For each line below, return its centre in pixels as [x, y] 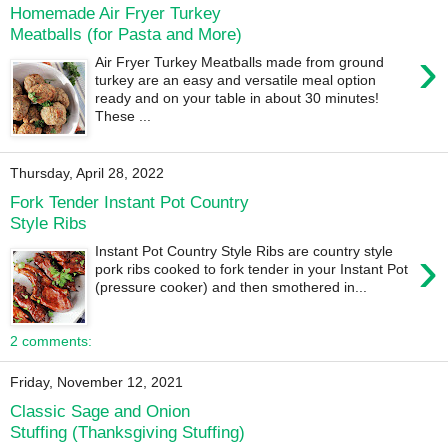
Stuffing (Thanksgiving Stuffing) [127, 431]
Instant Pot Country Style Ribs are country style [244, 251]
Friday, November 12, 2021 [96, 382]
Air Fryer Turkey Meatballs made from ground [240, 62]
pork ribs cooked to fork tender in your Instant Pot [252, 269]
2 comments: [51, 341]
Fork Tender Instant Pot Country [129, 201]
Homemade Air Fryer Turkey [115, 12]
